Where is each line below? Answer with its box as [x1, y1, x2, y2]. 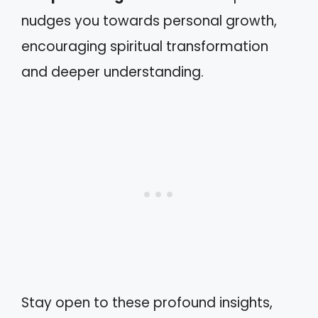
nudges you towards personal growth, [21, 11, 277, 31]
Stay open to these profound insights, [21, 292, 273, 312]
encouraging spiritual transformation [21, 37, 268, 57]
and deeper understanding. [21, 62, 204, 82]
